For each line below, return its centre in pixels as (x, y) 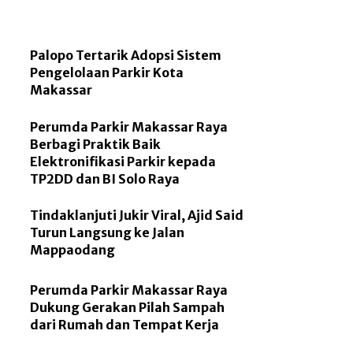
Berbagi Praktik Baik (96, 144)
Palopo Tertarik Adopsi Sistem (126, 55)
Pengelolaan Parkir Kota (107, 72)
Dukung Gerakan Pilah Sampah (128, 308)
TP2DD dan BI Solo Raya (105, 178)
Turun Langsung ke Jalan (108, 233)
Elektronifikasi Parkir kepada (123, 161)
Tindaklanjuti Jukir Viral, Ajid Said (137, 216)
